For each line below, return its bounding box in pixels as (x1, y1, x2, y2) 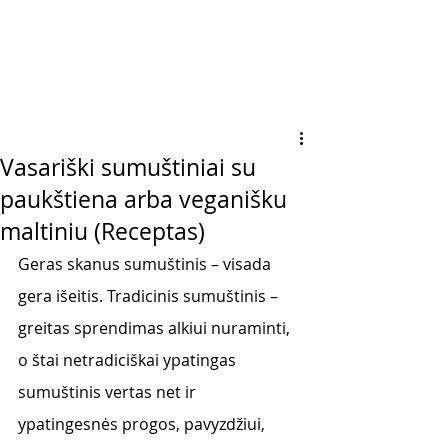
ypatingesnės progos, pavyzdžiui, (18, 413, 269, 435)
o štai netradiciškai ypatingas (18, 349, 240, 371)
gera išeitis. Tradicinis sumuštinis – (18, 285, 282, 307)
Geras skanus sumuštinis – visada (18, 253, 275, 275)
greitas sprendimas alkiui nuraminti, (18, 317, 294, 339)
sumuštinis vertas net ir (18, 381, 200, 403)
